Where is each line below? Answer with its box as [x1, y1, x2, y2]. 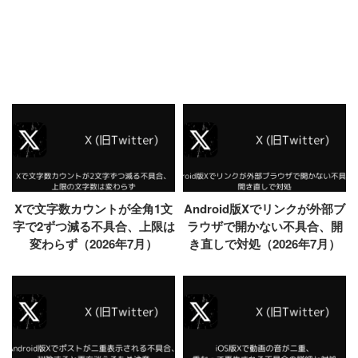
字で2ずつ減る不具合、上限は [12, 217, 175, 236]
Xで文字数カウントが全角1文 [14, 200, 173, 218]
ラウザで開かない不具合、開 [186, 217, 343, 236]
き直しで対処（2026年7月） [189, 235, 340, 253]
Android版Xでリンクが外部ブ [184, 200, 345, 218]
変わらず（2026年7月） [30, 235, 157, 253]
